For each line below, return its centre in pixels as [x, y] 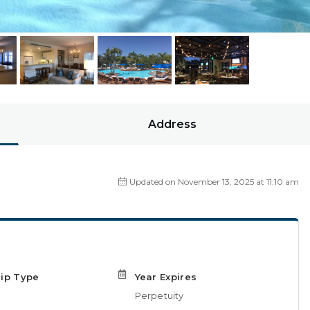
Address [173, 124]
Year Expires [166, 277]
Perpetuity [159, 295]
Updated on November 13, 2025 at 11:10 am [214, 181]
